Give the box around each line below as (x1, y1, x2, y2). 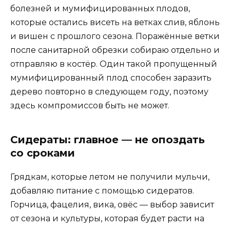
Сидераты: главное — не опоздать (10, 133, 205, 146)
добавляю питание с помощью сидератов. (10, 186, 194, 196)
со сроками (10, 147, 75, 159)
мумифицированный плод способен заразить (10, 73, 212, 83)
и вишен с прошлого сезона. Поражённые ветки (10, 31, 220, 41)
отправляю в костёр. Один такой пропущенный (10, 59, 217, 69)
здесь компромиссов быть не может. (10, 101, 169, 110)
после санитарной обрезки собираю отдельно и (10, 45, 220, 55)
